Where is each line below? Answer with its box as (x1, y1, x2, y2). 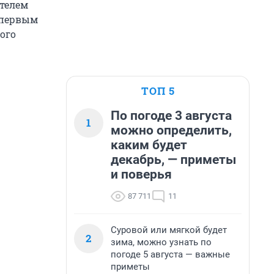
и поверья (111, 167, 172, 182)
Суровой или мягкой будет (111, 224, 227, 235)
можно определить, (111, 123, 232, 138)
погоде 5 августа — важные (111, 249, 230, 260)
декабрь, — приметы (111, 152, 236, 167)
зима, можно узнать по (111, 237, 212, 248)
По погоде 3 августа (111, 108, 232, 123)
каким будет (111, 138, 187, 152)
